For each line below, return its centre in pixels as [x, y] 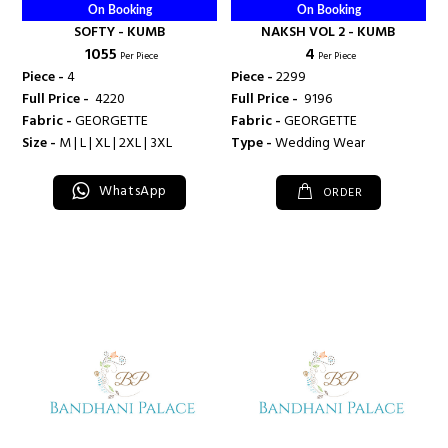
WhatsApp [131, 191]
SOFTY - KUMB [119, 32]
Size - [40, 143]
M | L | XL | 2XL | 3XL [115, 143]
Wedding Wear [320, 143]
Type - [253, 143]
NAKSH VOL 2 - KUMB [328, 32]
